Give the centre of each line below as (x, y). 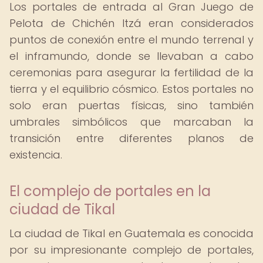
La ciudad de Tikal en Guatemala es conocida (131, 233)
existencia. (36, 155)
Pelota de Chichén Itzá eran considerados (131, 23)
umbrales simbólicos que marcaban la (131, 122)
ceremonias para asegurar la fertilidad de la (131, 73)
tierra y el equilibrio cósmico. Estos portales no (131, 89)
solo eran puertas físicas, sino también (131, 105)
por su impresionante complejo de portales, (131, 250)
